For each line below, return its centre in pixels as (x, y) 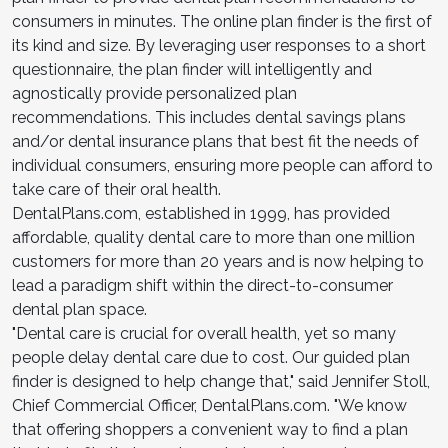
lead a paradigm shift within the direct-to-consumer (202, 285)
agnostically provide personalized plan (154, 93)
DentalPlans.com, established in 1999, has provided (201, 213)
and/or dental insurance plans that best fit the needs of (215, 141)
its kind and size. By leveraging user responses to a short (219, 45)
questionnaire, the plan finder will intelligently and (192, 69)
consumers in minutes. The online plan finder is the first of (222, 21)
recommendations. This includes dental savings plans (209, 117)
